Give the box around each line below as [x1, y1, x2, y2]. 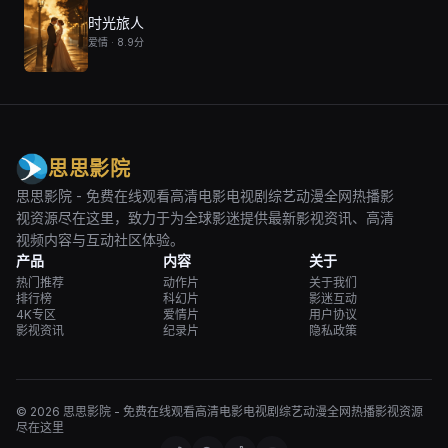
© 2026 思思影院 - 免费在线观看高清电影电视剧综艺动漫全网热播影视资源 [16, 403, 423, 419]
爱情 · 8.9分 [88, 36, 144, 49]
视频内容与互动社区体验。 [16, 230, 184, 248]
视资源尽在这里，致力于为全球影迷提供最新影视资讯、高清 [16, 208, 394, 226]
